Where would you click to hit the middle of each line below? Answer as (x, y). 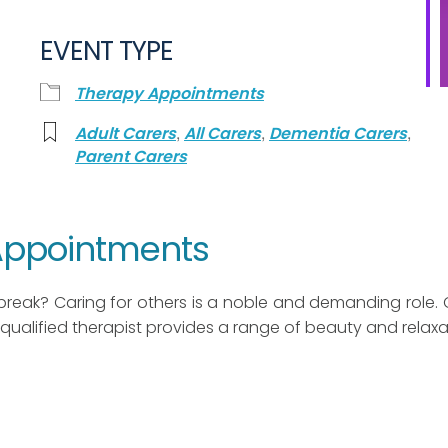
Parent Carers (131, 156)
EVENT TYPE (106, 51)
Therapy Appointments (169, 93)
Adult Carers (125, 133)
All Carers (222, 133)
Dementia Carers (338, 133)
